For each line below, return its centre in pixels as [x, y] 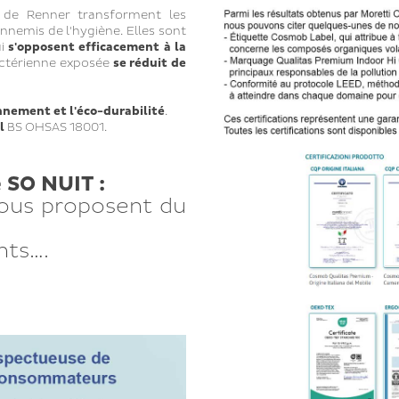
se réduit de [147, 63]
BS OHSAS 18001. [55, 127]
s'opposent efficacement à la [97, 47]
